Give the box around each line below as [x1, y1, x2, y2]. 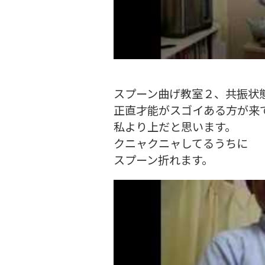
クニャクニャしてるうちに [114, 135, 248, 151]
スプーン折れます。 [114, 151, 213, 168]
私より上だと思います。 [114, 118, 236, 135]
